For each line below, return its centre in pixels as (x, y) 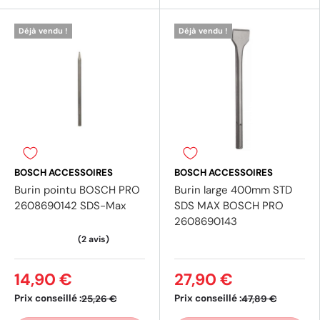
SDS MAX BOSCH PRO (229, 206)
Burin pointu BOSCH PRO (77, 190)
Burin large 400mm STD (233, 190)
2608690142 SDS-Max (70, 206)
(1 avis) (115, 100)
